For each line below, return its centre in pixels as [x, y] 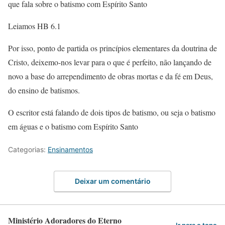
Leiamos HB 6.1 [34, 26]
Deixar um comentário [113, 181]
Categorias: [28, 149]
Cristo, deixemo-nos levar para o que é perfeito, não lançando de [110, 62]
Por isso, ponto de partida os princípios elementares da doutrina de [113, 48]
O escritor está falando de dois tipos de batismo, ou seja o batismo [112, 112]
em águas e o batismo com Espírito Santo [73, 126]
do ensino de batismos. [44, 90]
